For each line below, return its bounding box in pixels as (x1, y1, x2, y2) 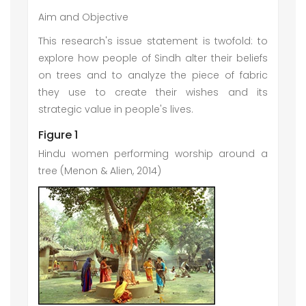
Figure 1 (38, 127, 78, 143)
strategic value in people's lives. (38, 102, 193, 116)
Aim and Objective (38, 10, 128, 24)
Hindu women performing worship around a (38, 147, 268, 161)
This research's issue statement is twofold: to (38, 34, 268, 48)
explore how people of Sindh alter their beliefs (38, 51, 268, 65)
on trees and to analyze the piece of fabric (38, 68, 268, 82)
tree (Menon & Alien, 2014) (38, 164, 161, 178)
